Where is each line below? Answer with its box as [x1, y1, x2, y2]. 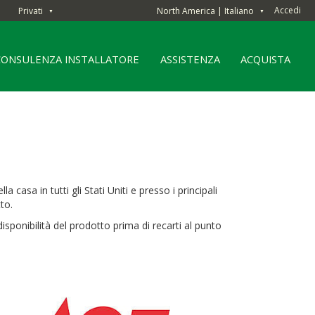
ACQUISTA [240, 51, 291, 66]
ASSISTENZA [160, 51, 220, 66]
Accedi [274, 4, 301, 16]
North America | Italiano [157, 4, 254, 17]
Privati [18, 4, 43, 17]
